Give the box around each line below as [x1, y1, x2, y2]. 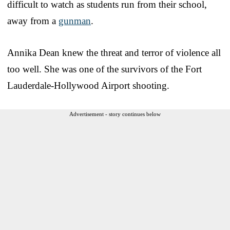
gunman [59, 15, 91, 26]
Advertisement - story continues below [69, 110, 161, 117]
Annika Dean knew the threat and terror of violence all [7, 47, 221, 58]
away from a [7, 15, 59, 26]
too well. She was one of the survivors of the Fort [7, 63, 202, 74]
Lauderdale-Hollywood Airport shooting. [7, 80, 169, 91]
